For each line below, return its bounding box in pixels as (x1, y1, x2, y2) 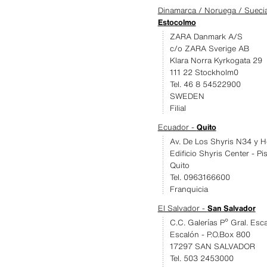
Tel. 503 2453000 (169, 253, 234, 264)
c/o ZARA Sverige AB (169, 43, 249, 54)
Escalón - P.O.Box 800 (169, 229, 250, 240)
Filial (169, 103, 186, 114)
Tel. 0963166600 (169, 172, 230, 183)
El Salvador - (157, 203, 207, 214)
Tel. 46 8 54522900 (169, 79, 241, 90)
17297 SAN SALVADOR (169, 241, 255, 252)
